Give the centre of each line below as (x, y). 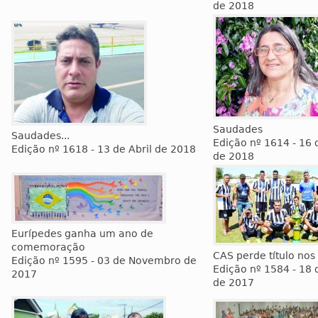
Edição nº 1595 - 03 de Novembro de (104, 261)
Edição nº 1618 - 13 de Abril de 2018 (104, 149)
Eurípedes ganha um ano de (82, 234)
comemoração (48, 247)
